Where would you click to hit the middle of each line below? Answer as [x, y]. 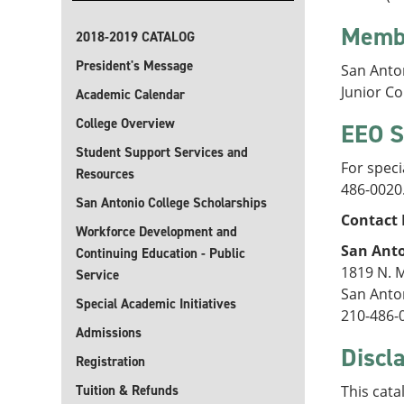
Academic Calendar [130, 95]
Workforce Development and [156, 232]
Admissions [109, 333]
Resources [105, 174]
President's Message [134, 66]
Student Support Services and [162, 152]
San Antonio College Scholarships [171, 203]
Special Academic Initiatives [156, 304]
